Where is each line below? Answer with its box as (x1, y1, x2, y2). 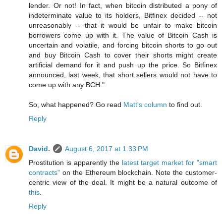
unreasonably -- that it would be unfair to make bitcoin (29, 21, 217, 29)
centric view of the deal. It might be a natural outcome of (29, 178, 217, 187)
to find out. (167, 100, 202, 109)
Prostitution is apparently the (29, 159, 122, 167)
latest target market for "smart (121, 159, 217, 167)
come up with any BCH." (29, 80, 105, 89)
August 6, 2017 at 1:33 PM (65, 145, 148, 153)
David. (29, 145, 50, 153)
